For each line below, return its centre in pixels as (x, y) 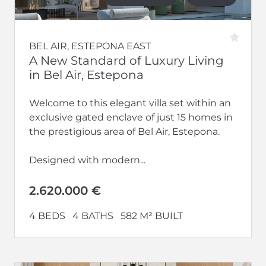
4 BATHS (93, 216)
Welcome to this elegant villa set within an (130, 103)
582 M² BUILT (152, 216)
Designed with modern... (87, 160)
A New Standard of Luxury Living (126, 60)
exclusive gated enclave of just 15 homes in (131, 117)
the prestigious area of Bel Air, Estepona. (124, 131)
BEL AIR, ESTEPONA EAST (90, 46)
